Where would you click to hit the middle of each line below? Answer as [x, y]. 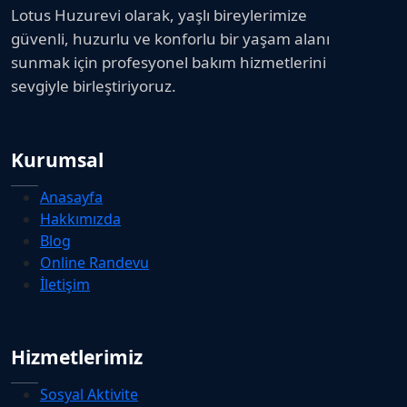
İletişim [65, 285]
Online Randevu [94, 263]
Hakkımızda [80, 219]
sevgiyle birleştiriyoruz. [94, 86]
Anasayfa [71, 198]
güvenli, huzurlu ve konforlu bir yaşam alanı [170, 39]
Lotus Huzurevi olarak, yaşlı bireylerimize [159, 15]
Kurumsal [57, 160]
